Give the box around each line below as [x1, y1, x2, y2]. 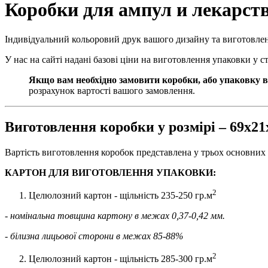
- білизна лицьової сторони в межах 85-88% [5, 230, 183, 241]
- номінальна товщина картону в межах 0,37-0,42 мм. [5, 210, 225, 221]
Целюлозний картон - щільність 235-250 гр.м [29, 190, 212, 200]
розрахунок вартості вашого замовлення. [29, 85, 195, 96]
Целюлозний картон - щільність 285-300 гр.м [29, 254, 212, 264]
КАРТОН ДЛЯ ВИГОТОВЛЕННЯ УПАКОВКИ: [5, 167, 216, 178]
